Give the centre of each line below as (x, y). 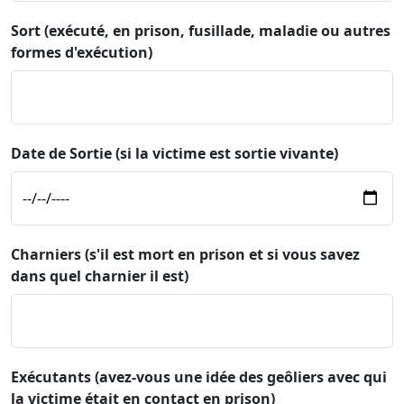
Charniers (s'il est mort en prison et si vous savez (185, 254)
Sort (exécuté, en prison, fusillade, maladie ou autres (201, 30)
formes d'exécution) (82, 52)
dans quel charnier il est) (100, 275)
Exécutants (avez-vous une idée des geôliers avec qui (199, 376)
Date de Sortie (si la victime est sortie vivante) (174, 153)
